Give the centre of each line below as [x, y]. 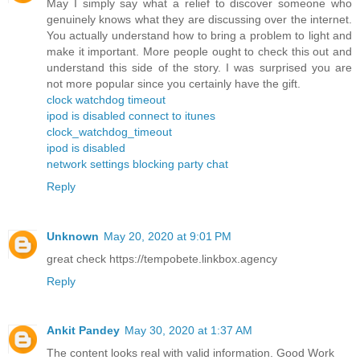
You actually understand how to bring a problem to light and [199, 35]
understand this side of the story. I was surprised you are [199, 67]
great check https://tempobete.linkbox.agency [162, 258]
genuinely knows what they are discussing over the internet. [199, 19]
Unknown [73, 236]
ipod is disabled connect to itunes [131, 115]
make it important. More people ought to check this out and [199, 51]
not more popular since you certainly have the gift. [174, 83]
